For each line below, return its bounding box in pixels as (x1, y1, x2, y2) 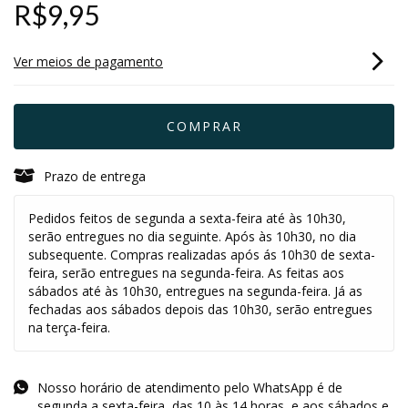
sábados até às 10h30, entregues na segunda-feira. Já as (28, 281, 362, 300)
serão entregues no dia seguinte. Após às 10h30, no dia (28, 227, 356, 245)
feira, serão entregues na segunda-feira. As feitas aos (28, 263, 344, 281)
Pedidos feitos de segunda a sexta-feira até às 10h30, (28, 209, 346, 227)
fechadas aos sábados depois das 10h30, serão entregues (28, 300, 372, 318)
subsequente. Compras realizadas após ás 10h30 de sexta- (28, 245, 375, 263)
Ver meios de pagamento (14, 52, 163, 70)
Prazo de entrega (44, 167, 147, 185)
